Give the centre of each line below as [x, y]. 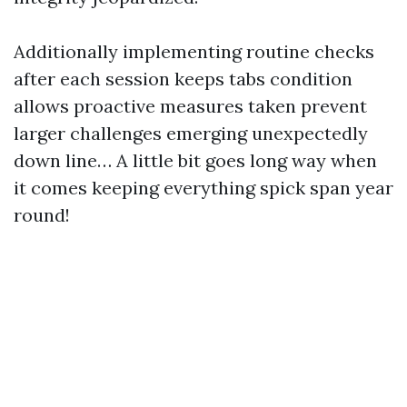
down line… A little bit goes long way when [195, 160]
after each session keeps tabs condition [183, 79]
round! [42, 215]
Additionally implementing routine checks [194, 51]
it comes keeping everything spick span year [203, 188]
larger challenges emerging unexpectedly [191, 133]
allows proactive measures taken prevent [190, 106]
